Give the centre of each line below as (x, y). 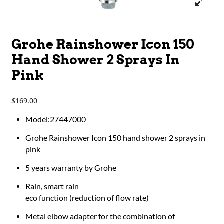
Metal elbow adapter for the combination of (100, 217)
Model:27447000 (56, 120)
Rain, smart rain (52, 187)
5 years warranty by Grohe (71, 168)
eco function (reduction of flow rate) (87, 198)
